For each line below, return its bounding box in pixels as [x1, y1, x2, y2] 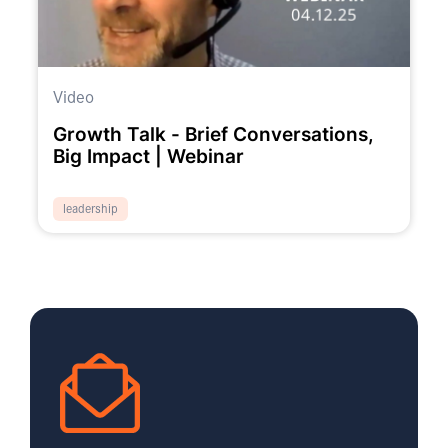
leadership [62, 197, 118, 217]
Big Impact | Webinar [52, 145, 244, 169]
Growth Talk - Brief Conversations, [52, 123, 374, 147]
